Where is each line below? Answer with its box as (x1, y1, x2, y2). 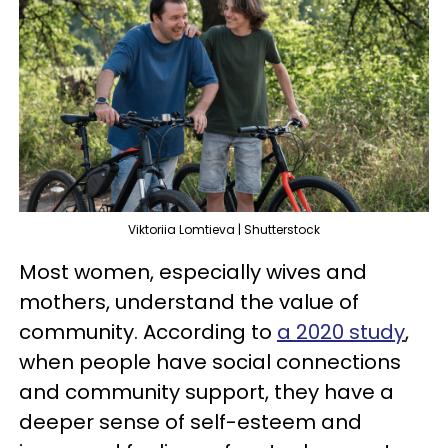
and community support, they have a (19, 378, 394, 407)
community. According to (19, 318, 277, 347)
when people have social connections (19, 348, 401, 377)
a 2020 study (277, 318, 405, 347)
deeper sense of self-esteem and (19, 408, 362, 437)
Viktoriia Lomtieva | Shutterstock (128, 221, 320, 239)
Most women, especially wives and (19, 258, 367, 287)
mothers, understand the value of (19, 288, 359, 317)
